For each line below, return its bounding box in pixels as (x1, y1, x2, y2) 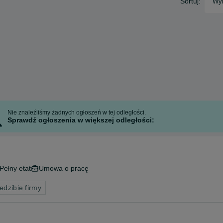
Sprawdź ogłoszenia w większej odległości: (7, 116, 155, 124)
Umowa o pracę (39, 164, 89, 172)
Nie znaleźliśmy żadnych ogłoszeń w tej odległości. (7, 109, 146, 116)
